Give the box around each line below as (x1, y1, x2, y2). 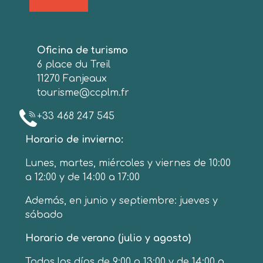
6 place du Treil (37, 59, 110, 70)
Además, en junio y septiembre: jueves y (25, 195, 218, 206)
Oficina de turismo (37, 45, 128, 56)
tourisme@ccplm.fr (37, 87, 129, 98)
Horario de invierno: (25, 134, 123, 145)
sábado (25, 210, 63, 220)
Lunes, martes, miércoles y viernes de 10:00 (25, 158, 231, 168)
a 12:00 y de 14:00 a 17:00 (25, 172, 140, 183)
